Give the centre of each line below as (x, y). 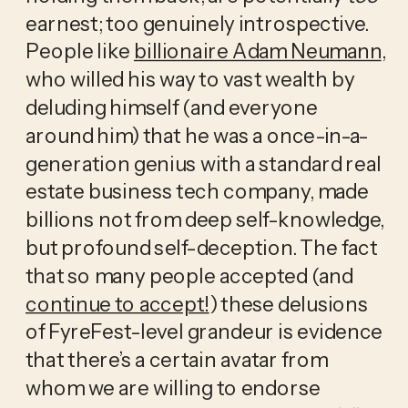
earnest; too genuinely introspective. (197, 23)
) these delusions (289, 304)
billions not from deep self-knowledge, (204, 219)
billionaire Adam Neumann (258, 51)
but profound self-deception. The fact (201, 247)
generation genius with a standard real (203, 163)
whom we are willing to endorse (173, 388)
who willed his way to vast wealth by (190, 79)
